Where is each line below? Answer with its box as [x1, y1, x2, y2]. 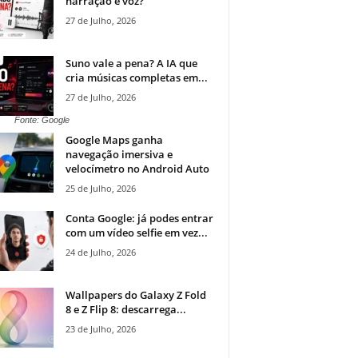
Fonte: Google [14, 114, 70, 125]
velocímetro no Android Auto [65, 161, 209, 177]
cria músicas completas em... [65, 70, 208, 86]
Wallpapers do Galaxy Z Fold [65, 288, 206, 303]
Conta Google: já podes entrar [65, 211, 213, 226]
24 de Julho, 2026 [65, 246, 136, 259]
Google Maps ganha [65, 133, 163, 148]
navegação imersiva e [65, 147, 173, 162]
